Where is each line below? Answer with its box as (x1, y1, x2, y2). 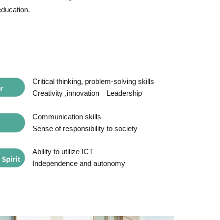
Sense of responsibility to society (32, 124, 137, 133)
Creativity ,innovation (32, 89, 99, 98)
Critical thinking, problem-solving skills (32, 77, 154, 86)
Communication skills (32, 112, 101, 121)
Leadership (106, 89, 142, 98)
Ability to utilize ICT (32, 147, 93, 156)
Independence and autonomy (32, 159, 125, 167)
